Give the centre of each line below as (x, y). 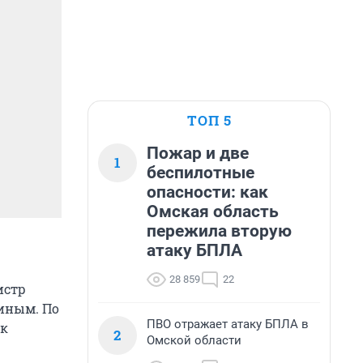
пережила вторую (219, 231)
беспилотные (201, 173)
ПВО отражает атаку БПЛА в (228, 324)
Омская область (213, 211)
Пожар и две (198, 153)
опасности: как (207, 192)
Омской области (194, 340)
